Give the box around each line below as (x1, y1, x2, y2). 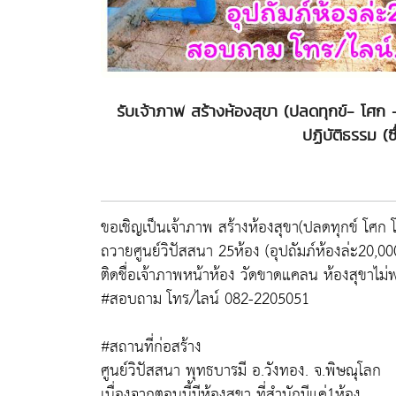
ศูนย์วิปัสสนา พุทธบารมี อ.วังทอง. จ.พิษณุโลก (101, 356, 381, 385)
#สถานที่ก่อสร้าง (101, 332, 202, 362)
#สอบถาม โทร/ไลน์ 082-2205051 (101, 285, 309, 314)
